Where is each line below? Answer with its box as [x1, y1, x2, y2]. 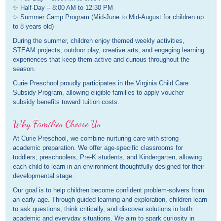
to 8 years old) [13, 23, 54, 31]
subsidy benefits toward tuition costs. [13, 98, 120, 106]
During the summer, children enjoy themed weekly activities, [13, 37, 185, 45]
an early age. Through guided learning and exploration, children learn [13, 196, 208, 204]
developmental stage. [13, 172, 74, 180]
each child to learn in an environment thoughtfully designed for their [13, 163, 205, 171]
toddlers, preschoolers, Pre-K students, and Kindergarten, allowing [13, 153, 202, 161]
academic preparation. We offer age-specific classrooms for [13, 144, 184, 152]
